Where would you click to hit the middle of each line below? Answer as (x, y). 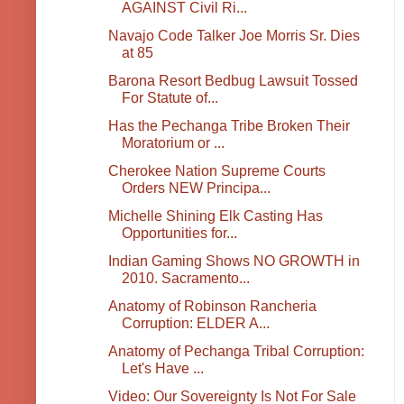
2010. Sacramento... (185, 279)
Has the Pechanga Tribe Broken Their (229, 126)
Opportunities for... (179, 234)
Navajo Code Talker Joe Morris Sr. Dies (234, 36)
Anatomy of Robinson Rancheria (212, 307)
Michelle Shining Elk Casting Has (215, 216)
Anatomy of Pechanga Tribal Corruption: (236, 352)
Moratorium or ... (173, 143)
